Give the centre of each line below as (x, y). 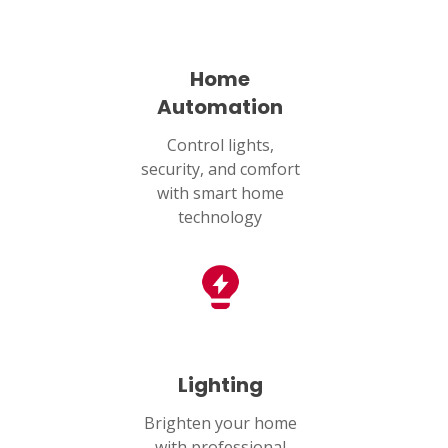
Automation (220, 106)
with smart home (220, 192)
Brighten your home (220, 422)
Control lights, (220, 144)
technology (220, 216)
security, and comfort (220, 168)
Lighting (220, 384)
